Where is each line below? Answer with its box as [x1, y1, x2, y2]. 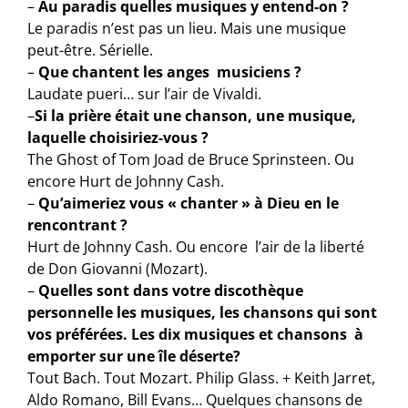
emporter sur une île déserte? [27, 345, 241, 366]
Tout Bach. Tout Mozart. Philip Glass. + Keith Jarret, [27, 367, 376, 388]
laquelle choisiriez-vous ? [27, 127, 209, 148]
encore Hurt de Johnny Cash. [27, 170, 225, 191]
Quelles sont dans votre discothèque [35, 280, 304, 301]
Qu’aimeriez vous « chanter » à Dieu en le [35, 192, 340, 213]
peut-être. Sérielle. [27, 39, 154, 60]
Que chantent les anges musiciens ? [35, 61, 302, 82]
